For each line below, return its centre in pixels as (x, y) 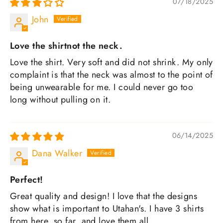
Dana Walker (57, 153)
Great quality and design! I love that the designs (104, 196)
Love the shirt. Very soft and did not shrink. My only (111, 62)
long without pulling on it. (60, 99)
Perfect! (27, 179)
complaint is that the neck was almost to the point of (111, 74)
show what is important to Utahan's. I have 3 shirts (107, 208)
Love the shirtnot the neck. (66, 46)
